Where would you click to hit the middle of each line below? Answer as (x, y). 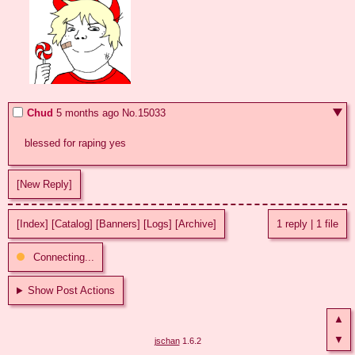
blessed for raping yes (75, 143)
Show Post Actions (72, 291)
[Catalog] (72, 224)
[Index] (32, 224)
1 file (327, 224)
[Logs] (158, 224)
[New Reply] (44, 185)
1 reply (292, 224)
